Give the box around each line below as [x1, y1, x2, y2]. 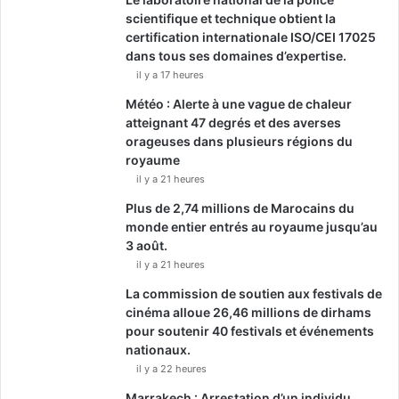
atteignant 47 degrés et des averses [126, 115, 341, 131]
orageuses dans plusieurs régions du [126, 134, 353, 150]
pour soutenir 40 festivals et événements [126, 323, 374, 339]
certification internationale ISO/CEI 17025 [126, 29, 376, 45]
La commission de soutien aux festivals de [126, 286, 382, 302]
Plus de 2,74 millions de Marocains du [126, 200, 354, 216]
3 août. [126, 238, 167, 254]
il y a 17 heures [136, 69, 204, 82]
